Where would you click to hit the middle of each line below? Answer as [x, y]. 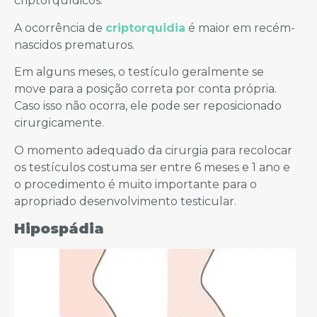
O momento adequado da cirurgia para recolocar [153, 150]
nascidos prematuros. [74, 45]
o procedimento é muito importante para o [136, 184]
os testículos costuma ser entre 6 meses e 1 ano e [152, 167]
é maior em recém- [240, 28]
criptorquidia [145, 28]
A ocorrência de [60, 28]
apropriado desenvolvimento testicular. [125, 201]
